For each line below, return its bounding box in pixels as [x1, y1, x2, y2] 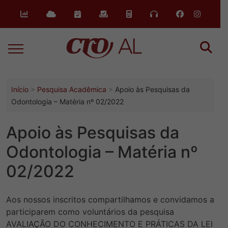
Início [11, 85, 28, 94]
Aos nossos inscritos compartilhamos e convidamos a [6, 194, 214, 205]
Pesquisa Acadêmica [37, 85, 106, 94]
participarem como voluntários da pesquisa [6, 207, 174, 217]
